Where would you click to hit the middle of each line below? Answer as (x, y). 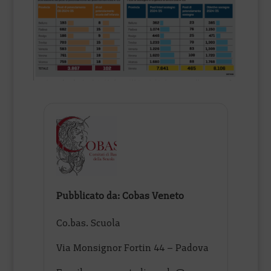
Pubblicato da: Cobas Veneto (120, 195)
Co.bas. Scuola (89, 223)
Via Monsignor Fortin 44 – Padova (133, 247)
